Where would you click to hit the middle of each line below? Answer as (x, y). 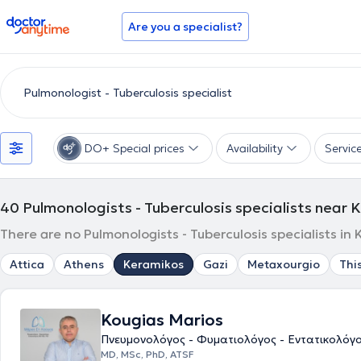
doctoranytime (51, 23)
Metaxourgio (284, 264)
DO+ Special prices (135, 148)
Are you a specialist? (185, 27)
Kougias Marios (162, 320)
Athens (84, 264)
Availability (255, 148)
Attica (27, 264)
